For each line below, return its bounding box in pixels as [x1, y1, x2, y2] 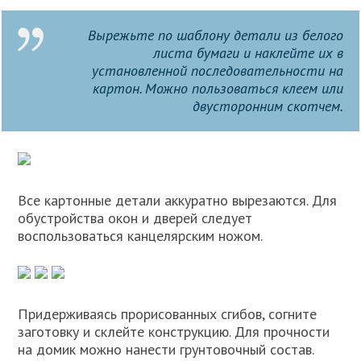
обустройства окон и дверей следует [18, 209, 253, 227]
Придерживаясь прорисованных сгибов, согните [18, 305, 317, 323]
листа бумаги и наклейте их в [152, 44, 343, 62]
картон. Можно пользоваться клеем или [92, 79, 343, 98]
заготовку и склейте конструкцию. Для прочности [18, 322, 330, 341]
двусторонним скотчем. [192, 97, 343, 115]
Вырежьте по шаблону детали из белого [87, 26, 343, 44]
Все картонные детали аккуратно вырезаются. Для [18, 191, 338, 210]
